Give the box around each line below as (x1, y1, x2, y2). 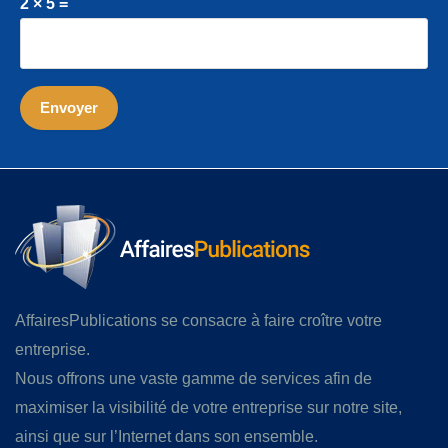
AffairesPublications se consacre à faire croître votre (15, 312, 382, 330)
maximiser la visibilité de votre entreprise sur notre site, (15, 399, 402, 417)
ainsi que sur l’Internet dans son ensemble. (15, 428, 318, 446)
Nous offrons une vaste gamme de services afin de (15, 370, 372, 388)
